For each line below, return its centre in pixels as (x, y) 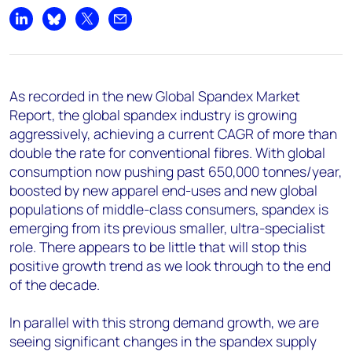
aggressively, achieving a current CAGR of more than (173, 134)
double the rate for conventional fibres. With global (167, 152)
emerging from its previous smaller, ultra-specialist (167, 228)
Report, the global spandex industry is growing (153, 115)
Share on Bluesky (101, 27)
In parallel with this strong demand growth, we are (164, 322)
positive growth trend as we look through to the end (170, 266)
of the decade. (55, 284)
